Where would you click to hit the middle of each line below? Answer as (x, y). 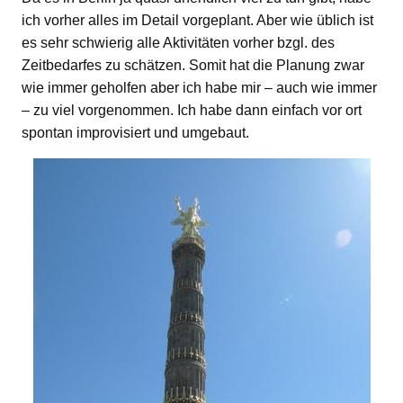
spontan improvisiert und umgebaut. (135, 132)
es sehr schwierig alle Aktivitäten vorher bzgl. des (178, 42)
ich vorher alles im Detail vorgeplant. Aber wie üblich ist (197, 20)
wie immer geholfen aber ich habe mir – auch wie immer (199, 87)
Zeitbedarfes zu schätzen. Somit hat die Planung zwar (193, 65)
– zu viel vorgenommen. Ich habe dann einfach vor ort (192, 110)
